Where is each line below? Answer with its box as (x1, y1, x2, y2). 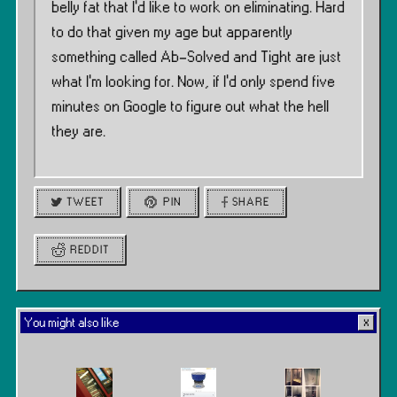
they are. (51, 124, 105, 140)
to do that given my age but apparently (51, 25, 292, 41)
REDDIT (70, 245, 110, 256)
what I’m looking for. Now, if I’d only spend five (51, 74, 335, 90)
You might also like (24, 316, 119, 331)
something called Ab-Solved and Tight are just (51, 50, 341, 66)
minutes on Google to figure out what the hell (51, 99, 329, 115)
